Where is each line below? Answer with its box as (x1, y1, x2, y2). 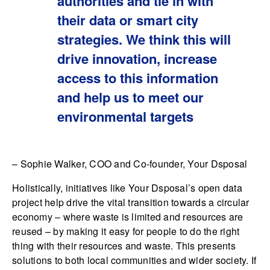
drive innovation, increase (57, 49, 217, 69)
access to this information (57, 68, 218, 88)
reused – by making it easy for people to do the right (12, 224, 240, 239)
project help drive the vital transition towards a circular (12, 195, 250, 210)
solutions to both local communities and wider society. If (12, 253, 257, 268)
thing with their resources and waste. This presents (12, 239, 236, 253)
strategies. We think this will (57, 30, 231, 49)
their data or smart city (57, 10, 198, 30)
